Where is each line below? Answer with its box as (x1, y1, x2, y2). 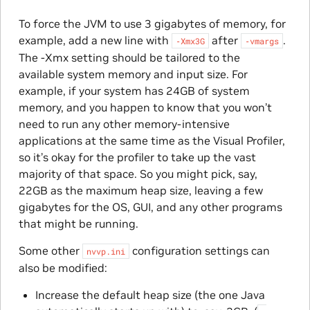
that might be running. (18, 217, 138, 231)
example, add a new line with (18, 33, 172, 48)
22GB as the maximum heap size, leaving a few (18, 183, 263, 198)
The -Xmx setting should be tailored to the (18, 51, 240, 65)
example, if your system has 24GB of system (18, 84, 250, 98)
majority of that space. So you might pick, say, (18, 167, 257, 181)
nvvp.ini (86, 246, 125, 257)
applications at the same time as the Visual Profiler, (18, 134, 285, 148)
